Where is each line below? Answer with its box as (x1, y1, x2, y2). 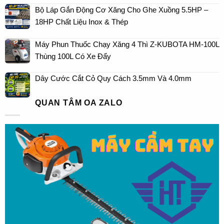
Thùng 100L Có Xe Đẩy (35, 51, 111, 60)
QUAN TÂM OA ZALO (35, 98, 122, 107)
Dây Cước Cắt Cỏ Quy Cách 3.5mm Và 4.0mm (35, 74, 191, 83)
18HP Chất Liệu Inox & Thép (35, 17, 128, 26)
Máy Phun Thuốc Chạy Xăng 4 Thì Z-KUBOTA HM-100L (35, 39, 219, 48)
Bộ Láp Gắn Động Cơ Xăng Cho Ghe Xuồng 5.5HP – (35, 5, 208, 14)
